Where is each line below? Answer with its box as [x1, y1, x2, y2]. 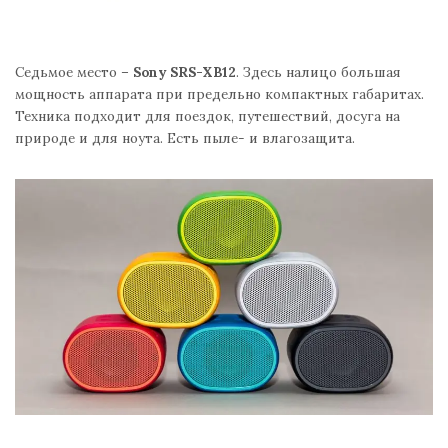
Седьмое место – [15, 63, 133, 82]
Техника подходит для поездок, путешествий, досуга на [15, 107, 400, 126]
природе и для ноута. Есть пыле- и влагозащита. [15, 129, 355, 148]
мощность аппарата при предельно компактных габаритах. [15, 85, 424, 104]
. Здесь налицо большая [236, 63, 401, 82]
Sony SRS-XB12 [133, 63, 236, 82]
